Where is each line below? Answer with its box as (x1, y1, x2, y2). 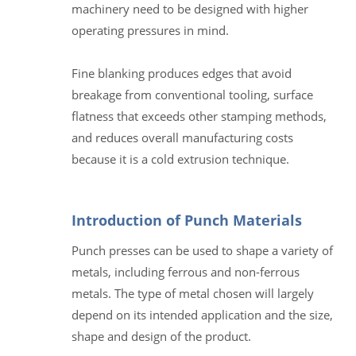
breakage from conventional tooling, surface (72, 86, 313, 103)
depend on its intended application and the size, (72, 306, 333, 323)
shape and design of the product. (72, 327, 251, 344)
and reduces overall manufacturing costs (72, 129, 293, 145)
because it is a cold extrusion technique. (72, 150, 289, 167)
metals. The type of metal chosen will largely (72, 284, 314, 301)
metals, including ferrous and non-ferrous (72, 263, 300, 280)
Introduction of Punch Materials (72, 210, 302, 230)
